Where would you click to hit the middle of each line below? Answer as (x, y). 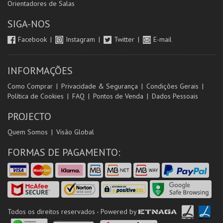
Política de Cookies (36, 96)
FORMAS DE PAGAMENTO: (64, 153)
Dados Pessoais (175, 96)
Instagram (81, 40)
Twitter (125, 40)
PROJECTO (29, 117)
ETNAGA (189, 212)
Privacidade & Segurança (100, 86)
